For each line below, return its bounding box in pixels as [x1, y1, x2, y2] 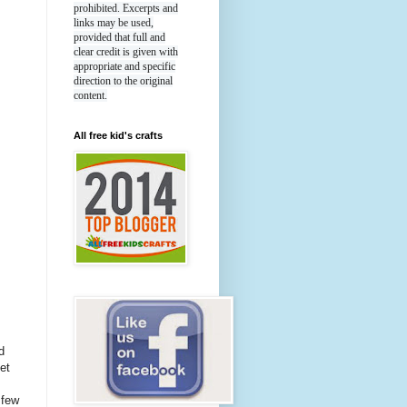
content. [74, 89, 107, 103]
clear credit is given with [74, 45, 178, 59]
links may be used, [74, 16, 154, 30]
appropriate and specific [74, 60, 175, 74]
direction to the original [74, 74, 173, 88]
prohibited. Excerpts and [74, 2, 178, 15]
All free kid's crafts [74, 130, 163, 142]
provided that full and [74, 31, 165, 45]
